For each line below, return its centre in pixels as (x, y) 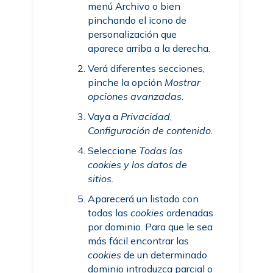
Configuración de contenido (150, 130)
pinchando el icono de (137, 20)
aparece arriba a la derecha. (149, 48)
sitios (100, 179)
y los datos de (154, 165)
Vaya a (105, 116)
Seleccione (114, 151)
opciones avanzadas (135, 96)
